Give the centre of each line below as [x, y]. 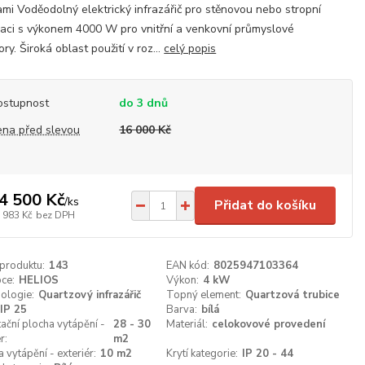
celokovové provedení [268, 324]
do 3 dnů [144, 103]
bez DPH [56, 215]
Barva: [181, 310]
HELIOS [39, 280]
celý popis [190, 48]
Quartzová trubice [292, 295]
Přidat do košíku [265, 205]
